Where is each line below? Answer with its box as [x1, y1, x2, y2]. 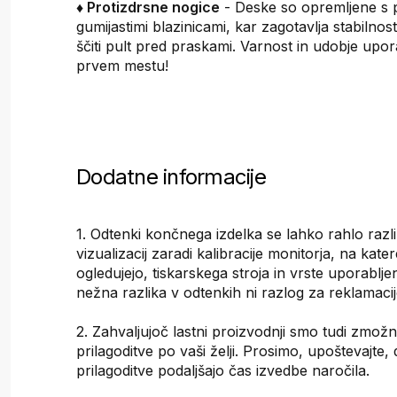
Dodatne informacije [76, 164, 266, 191]
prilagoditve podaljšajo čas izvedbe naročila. [76, 362, 370, 380]
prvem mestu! [76, 56, 169, 74]
